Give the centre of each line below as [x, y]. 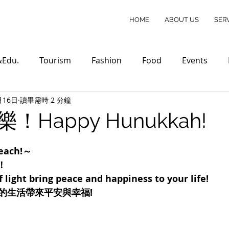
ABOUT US [182, 20]
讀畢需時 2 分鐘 [45, 100]
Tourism [55, 60]
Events [195, 60]
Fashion [107, 60]
